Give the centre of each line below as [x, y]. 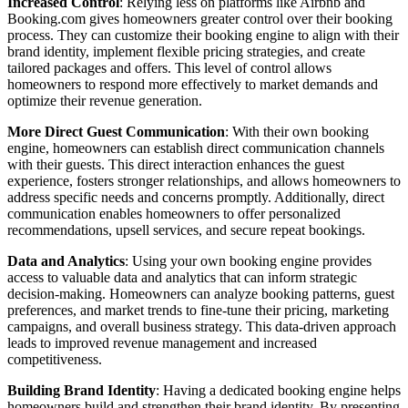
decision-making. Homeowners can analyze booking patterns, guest [201, 294]
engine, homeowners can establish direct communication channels [196, 148]
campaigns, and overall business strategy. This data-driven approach [202, 327]
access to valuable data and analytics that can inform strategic [182, 278]
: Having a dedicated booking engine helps [278, 391]
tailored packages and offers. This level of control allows [169, 68]
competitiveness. [55, 360]
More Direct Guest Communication [116, 132]
